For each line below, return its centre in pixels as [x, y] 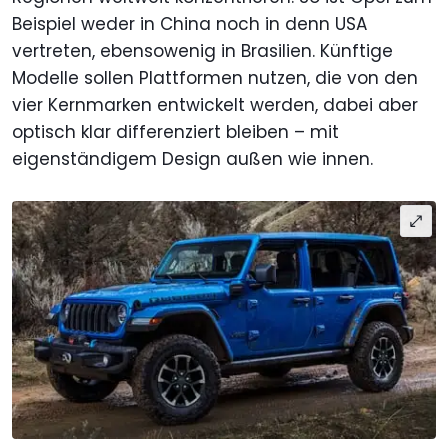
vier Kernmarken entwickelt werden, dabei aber [215, 104]
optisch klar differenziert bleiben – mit [175, 131]
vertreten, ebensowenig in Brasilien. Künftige [202, 50]
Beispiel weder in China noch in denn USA [189, 23]
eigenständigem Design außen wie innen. [192, 158]
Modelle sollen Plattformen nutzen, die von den [215, 77]
